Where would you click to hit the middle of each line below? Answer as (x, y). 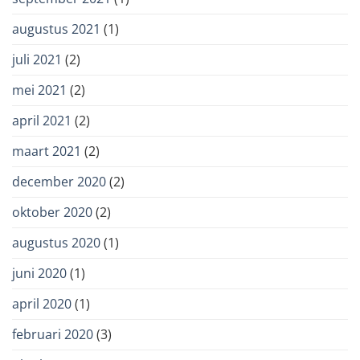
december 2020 (59, 182)
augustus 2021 (56, 29)
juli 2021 (37, 60)
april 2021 (42, 121)
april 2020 (42, 304)
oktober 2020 (52, 213)
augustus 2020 (56, 243)
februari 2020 (53, 335)
